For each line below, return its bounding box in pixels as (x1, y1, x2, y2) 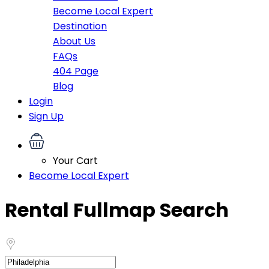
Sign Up (29, 109, 64, 123)
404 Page (53, 64, 98, 78)
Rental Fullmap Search (5, 196, 229, 224)
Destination (53, 19, 107, 33)
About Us (53, 34, 95, 48)
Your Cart (53, 154, 98, 168)
